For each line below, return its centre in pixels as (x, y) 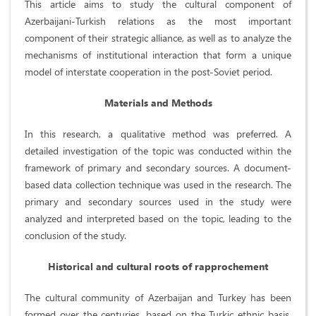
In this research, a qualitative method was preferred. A (158, 134)
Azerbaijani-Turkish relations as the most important (158, 21)
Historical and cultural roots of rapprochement (158, 267)
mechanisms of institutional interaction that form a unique (158, 55)
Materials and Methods (158, 103)
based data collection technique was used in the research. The (158, 185)
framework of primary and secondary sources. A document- (158, 168)
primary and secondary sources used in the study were (158, 202)
